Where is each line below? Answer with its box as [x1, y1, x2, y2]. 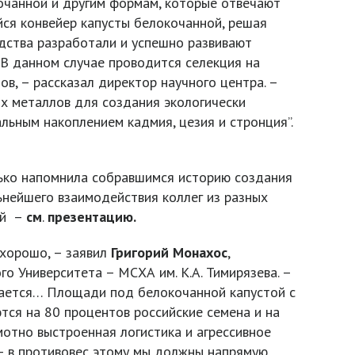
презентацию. [48, 208, 136, 226]
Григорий [111, 243, 169, 261]
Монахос [173, 243, 227, 261]
